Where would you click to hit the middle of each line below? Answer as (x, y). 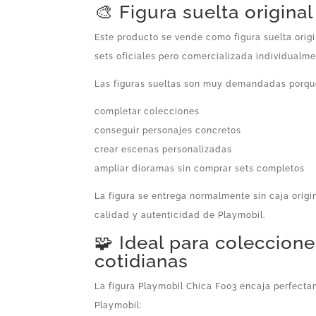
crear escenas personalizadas (164, 149)
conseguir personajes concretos (168, 130)
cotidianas (142, 261)
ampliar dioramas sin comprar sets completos (200, 168)
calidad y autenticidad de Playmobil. (180, 215)
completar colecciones (147, 111)
